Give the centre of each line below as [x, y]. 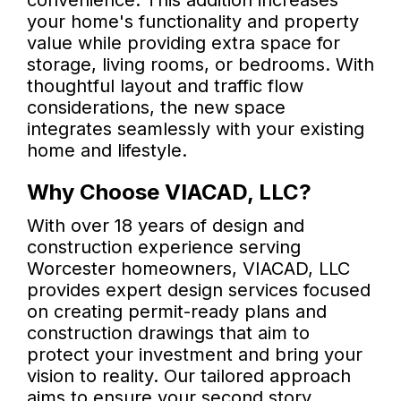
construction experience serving [164, 247]
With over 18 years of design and [166, 226]
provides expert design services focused [199, 290]
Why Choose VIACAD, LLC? [169, 192]
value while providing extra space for [183, 43]
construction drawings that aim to [168, 333]
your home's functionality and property [193, 22]
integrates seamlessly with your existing [196, 129]
